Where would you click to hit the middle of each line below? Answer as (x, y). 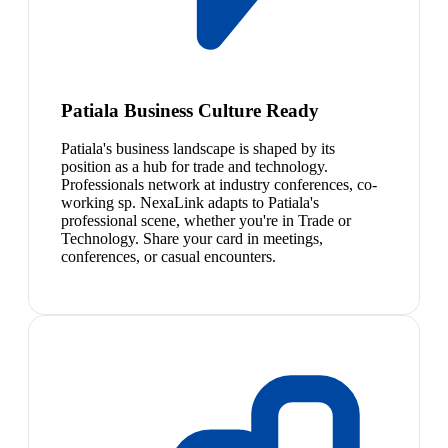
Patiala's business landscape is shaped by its (198, 149)
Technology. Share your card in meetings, (192, 239)
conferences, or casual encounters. (168, 257)
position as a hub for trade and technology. (194, 167)
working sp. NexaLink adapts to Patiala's (190, 203)
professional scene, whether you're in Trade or (206, 221)
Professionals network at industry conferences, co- (219, 185)
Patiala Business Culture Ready (190, 110)
